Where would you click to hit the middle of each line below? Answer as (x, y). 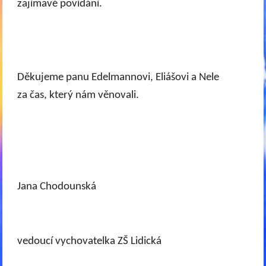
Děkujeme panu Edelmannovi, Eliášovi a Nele (118, 77)
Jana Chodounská (57, 186)
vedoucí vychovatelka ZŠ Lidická (90, 241)
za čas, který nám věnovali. (78, 95)
